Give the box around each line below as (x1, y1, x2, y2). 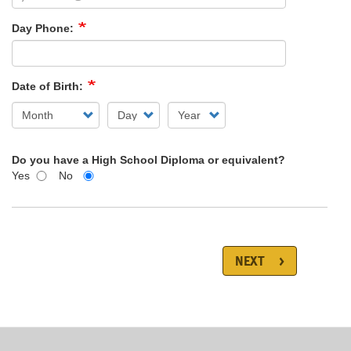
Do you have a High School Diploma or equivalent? (12, 154, 285, 166)
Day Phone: (12, 22, 77, 34)
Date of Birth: (12, 80, 86, 92)
